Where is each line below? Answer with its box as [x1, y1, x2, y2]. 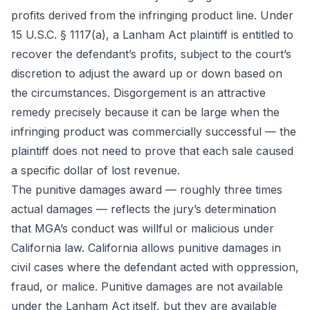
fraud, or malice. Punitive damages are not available [11, 280, 283, 293]
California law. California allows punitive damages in [11, 241, 281, 255]
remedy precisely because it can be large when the [11, 105, 280, 119]
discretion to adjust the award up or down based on [11, 66, 282, 80]
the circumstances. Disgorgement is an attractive [11, 86, 266, 100]
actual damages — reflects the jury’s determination [11, 202, 276, 216]
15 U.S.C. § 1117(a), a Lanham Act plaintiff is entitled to [11, 28, 293, 42]
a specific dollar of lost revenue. [11, 163, 180, 177]
